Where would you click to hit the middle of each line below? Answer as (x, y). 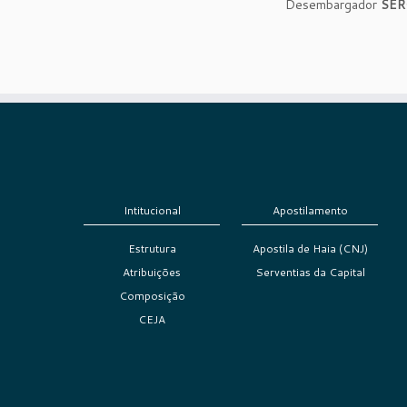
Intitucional (152, 210)
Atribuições (152, 272)
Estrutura (152, 248)
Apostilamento (310, 210)
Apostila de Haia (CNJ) (310, 248)
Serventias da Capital (310, 272)
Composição (152, 296)
